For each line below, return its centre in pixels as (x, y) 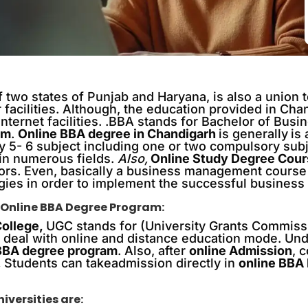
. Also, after (154, 251)
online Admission (241, 251)
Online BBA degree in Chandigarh (119, 134)
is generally (254, 134)
